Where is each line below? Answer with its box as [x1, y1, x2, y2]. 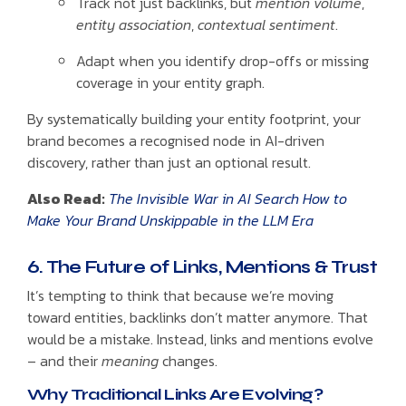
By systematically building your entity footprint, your [27, 108, 361, 130]
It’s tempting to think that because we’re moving [27, 285, 333, 307]
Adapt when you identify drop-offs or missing [76, 50, 370, 72]
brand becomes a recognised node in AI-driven [27, 130, 324, 152]
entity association [76, 14, 192, 36]
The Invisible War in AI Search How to [109, 188, 347, 210]
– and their [27, 350, 101, 372]
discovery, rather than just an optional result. [27, 151, 311, 174]
